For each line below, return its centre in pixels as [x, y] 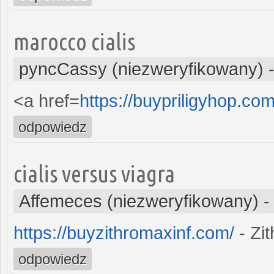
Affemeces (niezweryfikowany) [139, 201]
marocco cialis [74, 41]
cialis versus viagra [94, 173]
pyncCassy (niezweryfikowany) [141, 69]
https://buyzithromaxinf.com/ [124, 233]
